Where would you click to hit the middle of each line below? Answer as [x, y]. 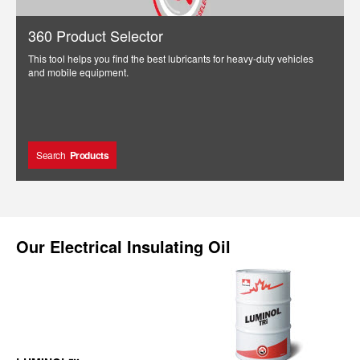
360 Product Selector [96, 35]
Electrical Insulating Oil [140, 246]
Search [51, 155]
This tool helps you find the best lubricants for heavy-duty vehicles [171, 58]
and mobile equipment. [78, 72]
